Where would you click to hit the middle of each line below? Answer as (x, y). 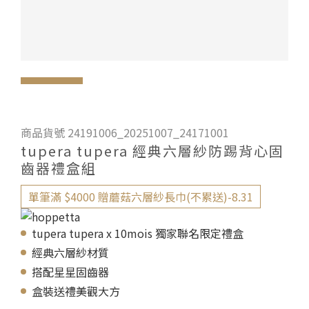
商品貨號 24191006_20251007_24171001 (125, 132)
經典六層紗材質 (70, 252)
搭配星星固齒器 (70, 272)
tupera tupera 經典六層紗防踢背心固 (152, 151)
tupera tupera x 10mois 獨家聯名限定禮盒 (138, 233)
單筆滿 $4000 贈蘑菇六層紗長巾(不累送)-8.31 (141, 197)
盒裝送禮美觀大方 (76, 291)
